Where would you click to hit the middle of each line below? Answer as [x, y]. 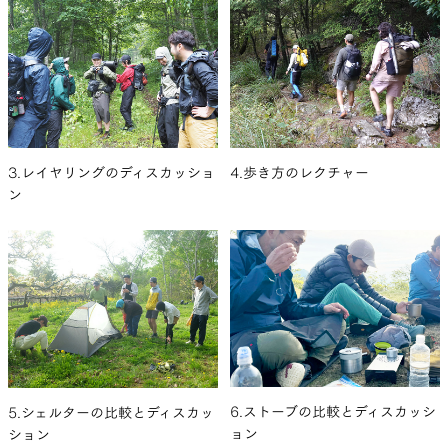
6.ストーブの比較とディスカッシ [333, 412]
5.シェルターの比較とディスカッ [111, 412]
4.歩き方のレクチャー [299, 173]
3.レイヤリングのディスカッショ [111, 173]
